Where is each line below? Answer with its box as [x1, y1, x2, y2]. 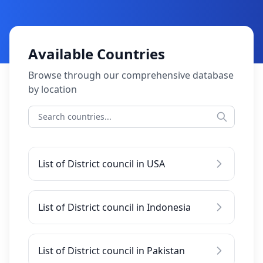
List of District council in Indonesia [38, 201, 191, 214]
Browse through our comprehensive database [28, 69, 234, 82]
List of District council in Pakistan [38, 244, 185, 257]
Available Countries [28, 44, 165, 63]
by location [28, 83, 77, 96]
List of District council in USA [38, 157, 165, 170]
